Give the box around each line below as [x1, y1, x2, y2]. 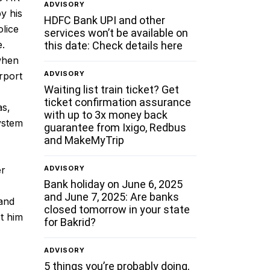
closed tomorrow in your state [44, 202, 190, 216]
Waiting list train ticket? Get [44, 83, 180, 96]
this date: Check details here [44, 39, 183, 52]
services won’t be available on [44, 26, 189, 39]
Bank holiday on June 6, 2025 [44, 177, 183, 190]
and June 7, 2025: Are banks [44, 190, 180, 203]
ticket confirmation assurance [44, 95, 192, 108]
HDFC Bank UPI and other [44, 13, 166, 27]
